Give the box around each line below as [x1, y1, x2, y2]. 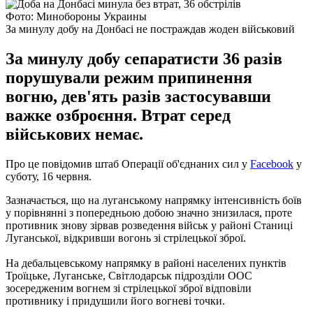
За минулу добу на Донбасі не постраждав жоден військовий [6, 22, 295, 35]
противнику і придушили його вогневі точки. [6, 294, 225, 307]
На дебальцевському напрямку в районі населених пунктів [6, 256, 286, 269]
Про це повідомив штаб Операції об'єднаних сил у [6, 157, 250, 170]
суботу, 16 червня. [6, 170, 92, 182]
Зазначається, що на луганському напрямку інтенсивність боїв [6, 194, 302, 206]
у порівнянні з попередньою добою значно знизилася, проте [6, 206, 292, 219]
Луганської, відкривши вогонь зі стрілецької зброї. [6, 231, 246, 244]
